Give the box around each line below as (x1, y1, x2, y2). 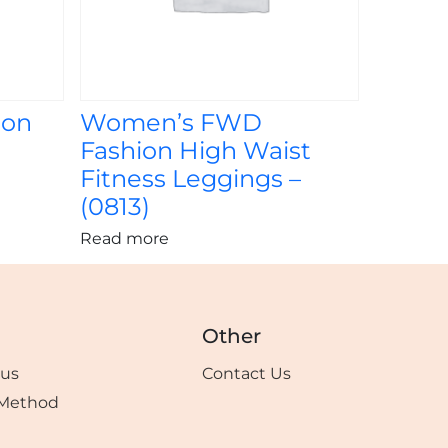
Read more (79, 229, 169, 249)
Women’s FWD (79, 108, 262, 138)
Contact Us (202, 364, 292, 384)
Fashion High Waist (79, 136, 311, 166)
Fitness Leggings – (79, 164, 301, 194)
